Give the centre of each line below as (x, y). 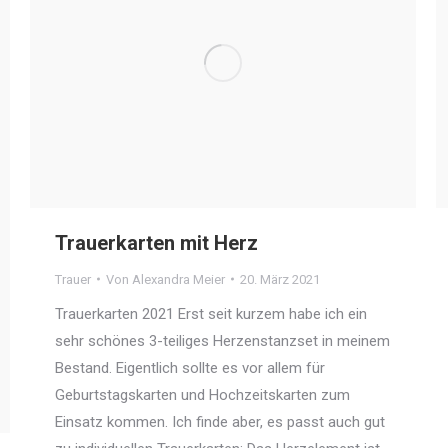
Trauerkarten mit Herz (156, 242)
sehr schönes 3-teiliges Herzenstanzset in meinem (222, 340)
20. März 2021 (280, 279)
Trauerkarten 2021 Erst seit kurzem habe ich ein (211, 313)
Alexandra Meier (178, 279)
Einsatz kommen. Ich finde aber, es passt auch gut (220, 421)
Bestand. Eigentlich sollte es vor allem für (190, 367)
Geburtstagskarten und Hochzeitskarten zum (202, 394)
